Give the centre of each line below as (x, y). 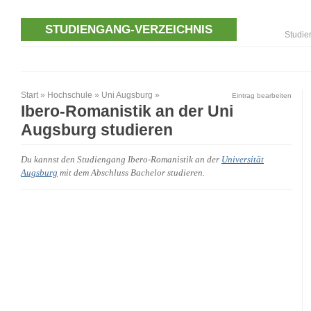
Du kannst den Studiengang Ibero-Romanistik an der (121, 160)
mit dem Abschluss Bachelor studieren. (131, 173)
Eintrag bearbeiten (262, 96)
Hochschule (70, 95)
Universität (243, 160)
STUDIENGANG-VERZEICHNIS (129, 30)
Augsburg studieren (97, 130)
